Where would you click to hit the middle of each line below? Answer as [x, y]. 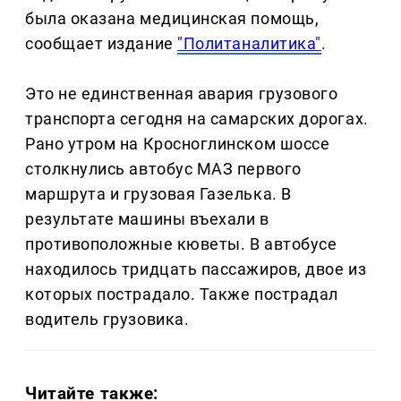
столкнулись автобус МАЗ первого [163, 169]
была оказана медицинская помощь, [172, 19]
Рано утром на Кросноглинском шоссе [178, 144]
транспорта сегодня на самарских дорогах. [197, 119]
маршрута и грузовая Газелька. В [158, 194]
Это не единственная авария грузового [182, 94]
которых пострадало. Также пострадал [182, 294]
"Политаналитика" [249, 44]
